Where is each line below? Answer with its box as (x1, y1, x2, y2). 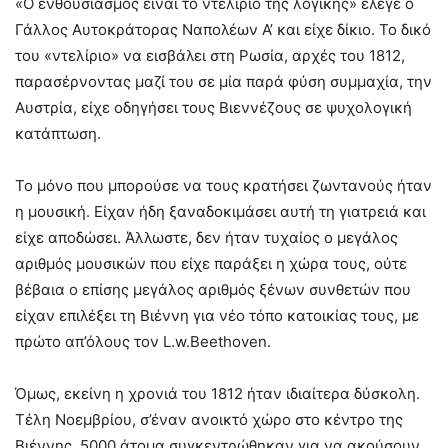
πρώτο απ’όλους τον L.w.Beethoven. (15, 332, 271, 352)
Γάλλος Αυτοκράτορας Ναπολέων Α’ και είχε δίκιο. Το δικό (15, 20, 431, 40)
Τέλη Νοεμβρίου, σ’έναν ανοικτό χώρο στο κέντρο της (15, 410, 403, 430)
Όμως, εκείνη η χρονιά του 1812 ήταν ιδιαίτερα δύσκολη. (15, 384, 420, 404)
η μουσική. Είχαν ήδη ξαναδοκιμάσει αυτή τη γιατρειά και (15, 202, 426, 222)
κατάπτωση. (15, 124, 101, 144)
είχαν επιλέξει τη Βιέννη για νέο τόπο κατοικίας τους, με (15, 306, 419, 326)
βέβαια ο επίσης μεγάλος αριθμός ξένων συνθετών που (15, 280, 411, 300)
